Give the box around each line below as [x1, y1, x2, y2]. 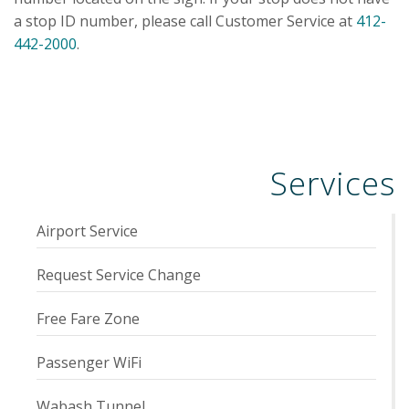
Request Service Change [37, 264, 201, 285]
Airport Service [37, 220, 138, 241]
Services [270, 161, 395, 204]
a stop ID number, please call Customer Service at [14, 10, 356, 31]
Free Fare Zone [37, 308, 140, 329]
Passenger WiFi [37, 351, 142, 372]
